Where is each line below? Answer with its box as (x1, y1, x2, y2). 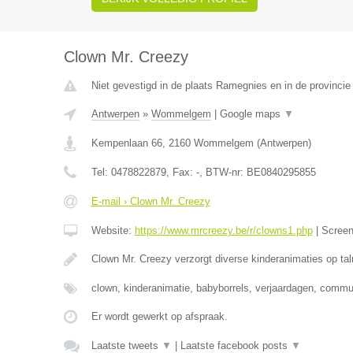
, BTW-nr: (199, 166, 247, 179)
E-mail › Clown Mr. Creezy (91, 195, 210, 208)
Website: (91, 225, 135, 237)
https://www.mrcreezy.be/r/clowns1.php (134, 225, 313, 237)
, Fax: (165, 166, 196, 179)
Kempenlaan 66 (91, 137, 162, 150)
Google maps (219, 108, 284, 121)
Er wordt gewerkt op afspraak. (91, 310, 228, 323)
